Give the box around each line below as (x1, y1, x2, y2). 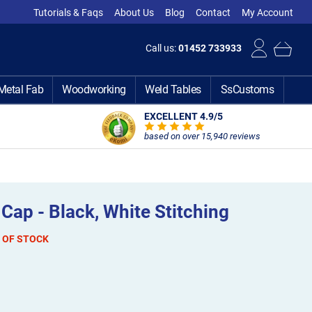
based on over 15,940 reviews (143, 131, 260, 141)
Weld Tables (145, 83, 201, 96)
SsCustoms (220, 83, 274, 96)
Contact (196, 7, 231, 18)
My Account (242, 7, 294, 18)
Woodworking (62, 83, 126, 96)
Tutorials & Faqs (33, 7, 104, 18)
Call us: (146, 42, 179, 54)
